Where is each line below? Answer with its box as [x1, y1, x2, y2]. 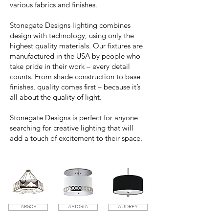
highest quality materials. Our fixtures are [10, 41, 143, 50]
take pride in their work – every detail [10, 62, 130, 71]
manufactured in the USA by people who [10, 51, 140, 61]
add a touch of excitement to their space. [10, 133, 142, 143]
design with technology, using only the [10, 31, 134, 40]
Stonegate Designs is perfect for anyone [10, 113, 138, 122]
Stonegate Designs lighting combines [10, 21, 131, 30]
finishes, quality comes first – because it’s [10, 82, 140, 91]
